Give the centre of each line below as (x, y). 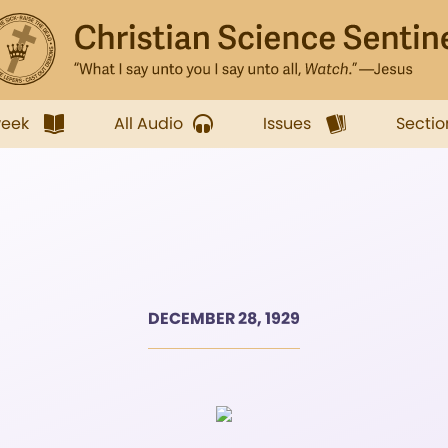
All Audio (148, 123)
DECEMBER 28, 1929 (224, 318)
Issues (287, 123)
